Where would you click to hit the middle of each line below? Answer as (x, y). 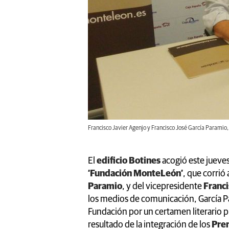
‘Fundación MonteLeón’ (135, 174)
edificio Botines (129, 161)
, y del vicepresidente (163, 186)
